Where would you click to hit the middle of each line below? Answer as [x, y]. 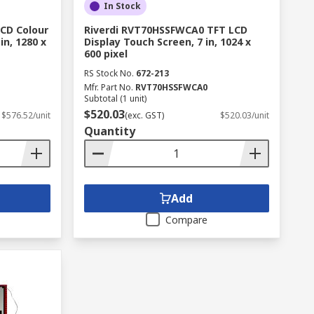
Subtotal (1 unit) [115, 98]
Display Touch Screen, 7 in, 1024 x [167, 42]
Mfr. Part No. [108, 87]
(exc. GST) [144, 115]
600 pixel [105, 54]
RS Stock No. [109, 73]
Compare [186, 220]
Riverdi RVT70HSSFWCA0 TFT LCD [165, 30]
